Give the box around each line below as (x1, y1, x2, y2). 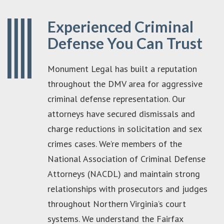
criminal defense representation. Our (47, 92, 185, 104)
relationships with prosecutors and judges (47, 182, 207, 194)
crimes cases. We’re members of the (47, 137, 182, 149)
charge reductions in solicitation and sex (47, 122, 201, 134)
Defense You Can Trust (47, 33, 202, 52)
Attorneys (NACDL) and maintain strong (47, 167, 200, 179)
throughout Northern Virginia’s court (47, 197, 186, 209)
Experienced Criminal (47, 17, 193, 35)
